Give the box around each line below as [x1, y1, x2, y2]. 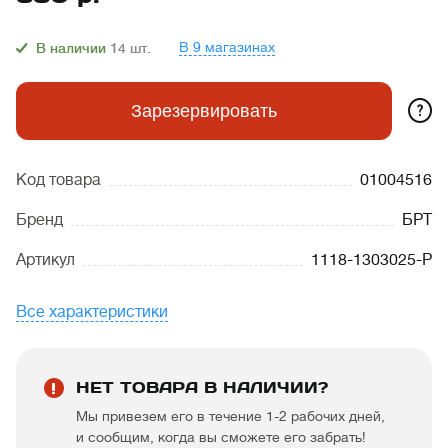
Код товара [16, 171, 101, 189]
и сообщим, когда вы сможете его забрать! [76, 429, 366, 445]
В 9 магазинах [179, 39, 275, 55]
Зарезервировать [131, 101, 277, 121]
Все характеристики [16, 303, 168, 321]
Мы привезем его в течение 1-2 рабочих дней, [76, 408, 385, 424]
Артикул [16, 251, 75, 269]
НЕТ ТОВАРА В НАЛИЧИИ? [76, 377, 328, 398]
